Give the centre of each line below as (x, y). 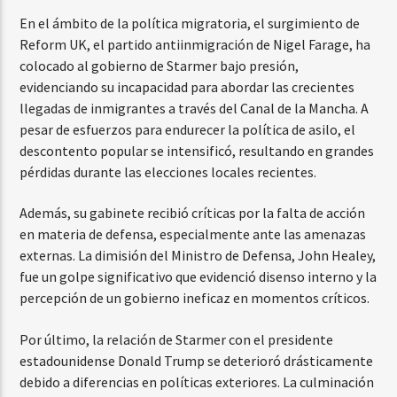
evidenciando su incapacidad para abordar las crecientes (187, 86)
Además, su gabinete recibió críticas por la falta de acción (193, 213)
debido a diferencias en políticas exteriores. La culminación (197, 381)
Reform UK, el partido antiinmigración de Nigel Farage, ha (195, 44)
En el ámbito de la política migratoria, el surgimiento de (190, 23)
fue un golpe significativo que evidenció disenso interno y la (198, 277)
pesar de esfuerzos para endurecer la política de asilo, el (188, 129)
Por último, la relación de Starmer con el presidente (177, 339)
